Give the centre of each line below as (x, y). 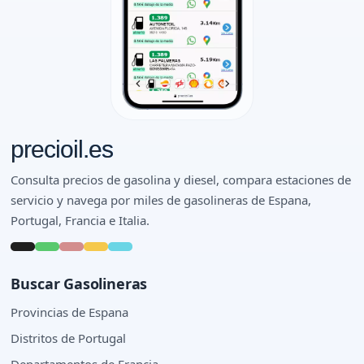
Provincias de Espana (70, 312)
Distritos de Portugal (69, 338)
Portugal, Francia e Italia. (80, 220)
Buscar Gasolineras (79, 283)
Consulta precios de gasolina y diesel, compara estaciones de (181, 179)
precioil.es (62, 149)
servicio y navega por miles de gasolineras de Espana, (161, 199)
